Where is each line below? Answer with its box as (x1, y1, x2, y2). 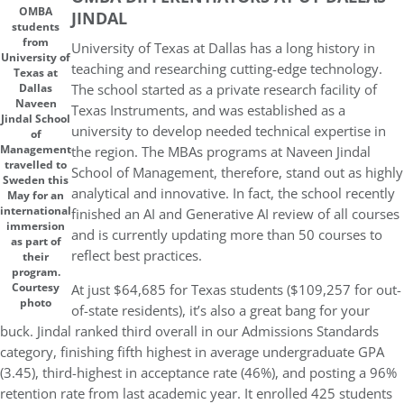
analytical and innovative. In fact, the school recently (71, 184, 395, 203)
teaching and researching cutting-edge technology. (71, 60, 382, 78)
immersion (6, 219, 65, 233)
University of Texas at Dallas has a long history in (71, 39, 375, 58)
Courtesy (12, 280, 60, 294)
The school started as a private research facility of (71, 80, 377, 99)
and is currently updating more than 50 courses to (71, 225, 382, 244)
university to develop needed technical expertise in (71, 122, 386, 141)
